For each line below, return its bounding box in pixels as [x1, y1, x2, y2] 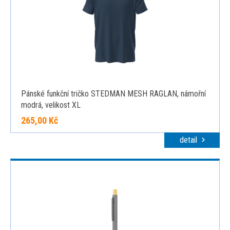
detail [179, 135, 199, 145]
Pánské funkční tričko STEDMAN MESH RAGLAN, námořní [21, 89, 206, 99]
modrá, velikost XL [21, 100, 81, 110]
